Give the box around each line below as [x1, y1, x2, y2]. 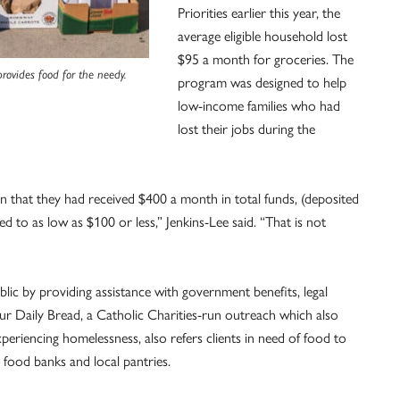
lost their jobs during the [178, 118, 315, 139]
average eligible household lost [178, 25, 347, 46]
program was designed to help [178, 71, 346, 93]
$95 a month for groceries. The [178, 48, 354, 70]
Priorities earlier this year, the [178, 2, 340, 23]
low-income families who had [178, 95, 340, 116]
